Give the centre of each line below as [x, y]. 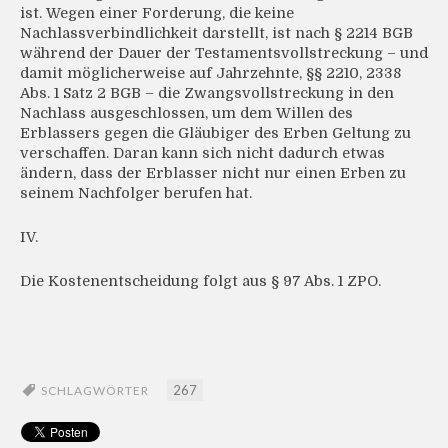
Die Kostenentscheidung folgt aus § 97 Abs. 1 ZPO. [200, 281]
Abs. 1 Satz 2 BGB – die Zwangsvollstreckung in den [207, 93]
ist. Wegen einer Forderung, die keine [157, 13]
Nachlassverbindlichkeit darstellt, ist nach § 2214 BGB [216, 33]
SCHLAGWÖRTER [95, 391]
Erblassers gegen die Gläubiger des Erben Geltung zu [215, 133]
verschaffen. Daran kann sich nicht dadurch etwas [202, 153]
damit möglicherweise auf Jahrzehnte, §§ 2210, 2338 [210, 73]
